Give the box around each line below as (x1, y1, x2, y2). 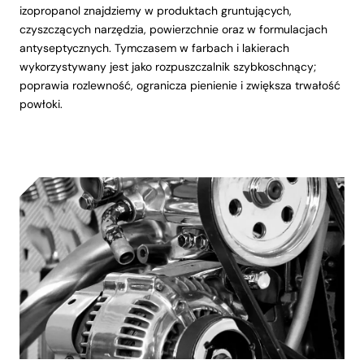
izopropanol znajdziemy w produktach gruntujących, (19, 3, 292, 19)
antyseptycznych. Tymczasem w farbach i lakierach (19, 41, 289, 56)
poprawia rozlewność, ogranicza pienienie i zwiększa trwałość (19, 78, 340, 93)
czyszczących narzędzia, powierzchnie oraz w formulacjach (19, 22, 327, 37)
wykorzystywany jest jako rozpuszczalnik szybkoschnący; (19, 59, 316, 75)
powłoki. (19, 97, 63, 112)
